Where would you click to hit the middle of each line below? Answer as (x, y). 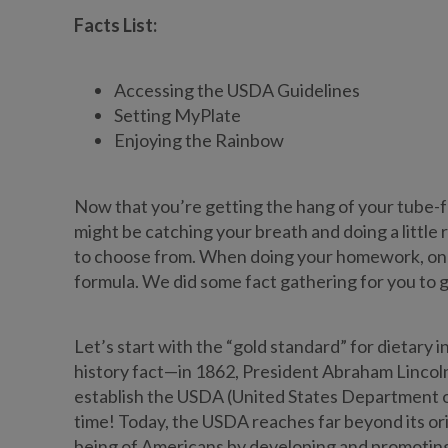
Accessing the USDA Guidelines (238, 90)
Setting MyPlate (177, 115)
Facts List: (115, 25)
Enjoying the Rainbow (198, 140)
